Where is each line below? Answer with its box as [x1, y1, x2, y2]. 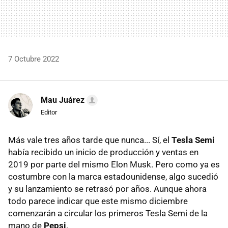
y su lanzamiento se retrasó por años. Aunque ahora [8, 183, 207, 194]
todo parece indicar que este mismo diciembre [8, 195, 188, 206]
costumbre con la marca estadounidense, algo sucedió [8, 171, 218, 182]
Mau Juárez [41, 95, 84, 105]
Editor [41, 108, 57, 116]
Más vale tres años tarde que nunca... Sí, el [8, 134, 172, 145]
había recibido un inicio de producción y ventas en [8, 147, 198, 157]
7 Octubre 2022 [8, 54, 59, 64]
